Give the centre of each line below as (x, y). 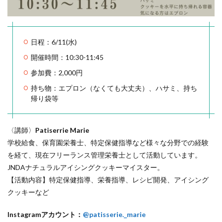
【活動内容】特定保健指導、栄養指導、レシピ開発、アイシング (108, 180)
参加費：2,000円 (57, 73)
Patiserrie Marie (62, 130)
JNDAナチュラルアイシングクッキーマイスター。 (86, 167)
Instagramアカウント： (45, 215)
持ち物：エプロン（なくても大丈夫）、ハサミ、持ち (114, 88)
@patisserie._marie (114, 215)
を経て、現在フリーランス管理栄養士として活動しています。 (105, 155)
